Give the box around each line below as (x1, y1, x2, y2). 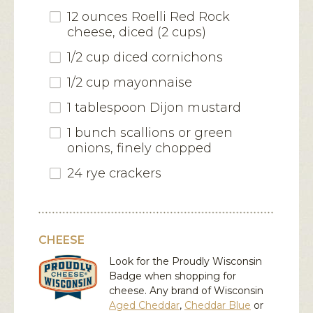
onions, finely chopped (67, 140, 212, 156)
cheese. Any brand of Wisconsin (109, 284, 263, 298)
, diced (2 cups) (112, 24, 206, 41)
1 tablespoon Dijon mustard (67, 100, 241, 116)
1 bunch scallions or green (67, 125, 233, 141)
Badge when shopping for (109, 270, 236, 283)
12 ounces (67, 9, 131, 25)
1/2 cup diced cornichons (67, 50, 223, 66)
